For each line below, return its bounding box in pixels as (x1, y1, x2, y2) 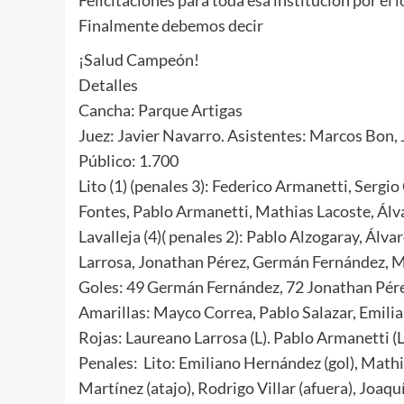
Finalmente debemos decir (78, 14, 263, 35)
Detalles (78, 74, 138, 95)
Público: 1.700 (78, 150, 179, 170)
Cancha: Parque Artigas (78, 99, 243, 120)
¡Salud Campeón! (78, 49, 199, 69)
